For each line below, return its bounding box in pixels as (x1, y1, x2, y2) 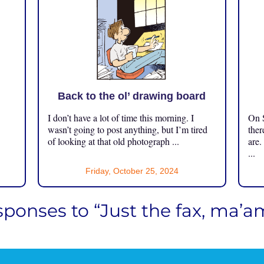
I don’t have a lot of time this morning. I (47, 111, 194, 124)
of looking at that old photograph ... (47, 134, 179, 147)
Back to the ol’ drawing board (58, 90, 206, 102)
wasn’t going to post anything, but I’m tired (47, 123, 207, 136)
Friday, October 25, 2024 (85, 166, 179, 176)
